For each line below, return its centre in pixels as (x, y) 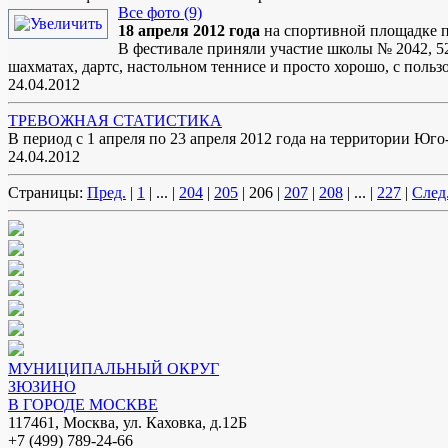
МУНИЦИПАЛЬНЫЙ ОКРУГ (113, 369)
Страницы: (45, 193)
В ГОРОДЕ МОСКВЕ (83, 405)
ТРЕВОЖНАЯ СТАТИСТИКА (115, 121)
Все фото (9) (160, 13)
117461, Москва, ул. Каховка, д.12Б (127, 423)
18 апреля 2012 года (189, 31)
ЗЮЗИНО (42, 387)
